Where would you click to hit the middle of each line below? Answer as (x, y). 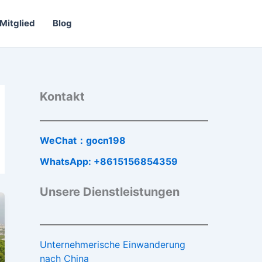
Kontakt (62, 96)
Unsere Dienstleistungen (110, 192)
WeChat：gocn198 (83, 140)
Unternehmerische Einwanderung (113, 244)
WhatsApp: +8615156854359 (109, 161)
